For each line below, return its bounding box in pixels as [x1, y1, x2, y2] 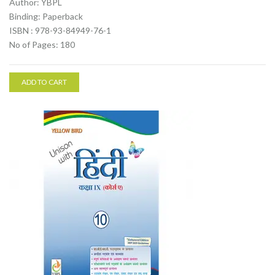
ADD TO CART [21, 77, 67, 87]
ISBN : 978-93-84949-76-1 [9, 25, 111, 36]
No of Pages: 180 [9, 39, 75, 50]
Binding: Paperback [9, 11, 83, 21]
